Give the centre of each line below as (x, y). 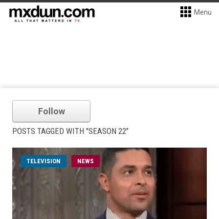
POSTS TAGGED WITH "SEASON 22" (70, 131)
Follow (51, 111)
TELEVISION (44, 161)
